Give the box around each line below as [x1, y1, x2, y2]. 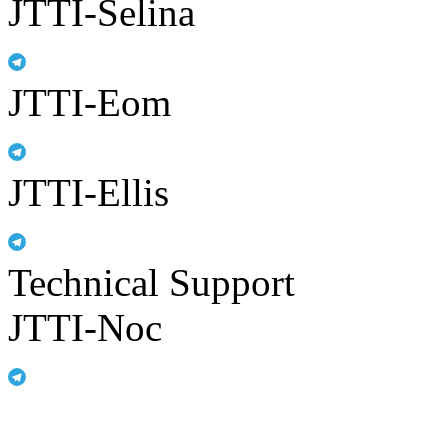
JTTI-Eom [8, 80, 171, 124]
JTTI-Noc [8, 305, 162, 349]
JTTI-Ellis [8, 170, 169, 214]
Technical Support [8, 260, 295, 304]
